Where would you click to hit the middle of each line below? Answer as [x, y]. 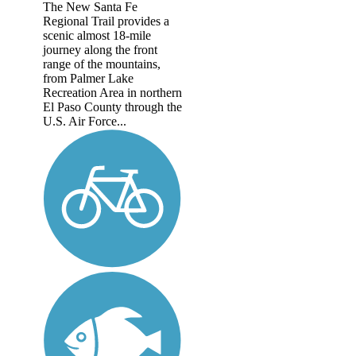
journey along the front [100, 50]
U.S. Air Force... [85, 122]
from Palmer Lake [88, 79]
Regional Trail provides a [106, 21]
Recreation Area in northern [112, 93]
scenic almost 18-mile [97, 36]
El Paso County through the [112, 107]
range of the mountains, [102, 64]
